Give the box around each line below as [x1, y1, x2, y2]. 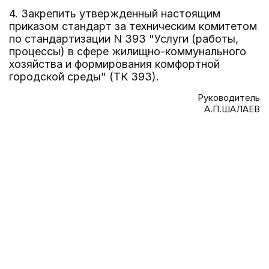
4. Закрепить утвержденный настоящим [9, 7, 220, 20]
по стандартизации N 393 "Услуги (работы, [9, 32, 238, 45]
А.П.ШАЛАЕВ [204, 103, 260, 115]
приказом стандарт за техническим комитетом [9, 20, 257, 32]
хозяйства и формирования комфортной [9, 58, 220, 70]
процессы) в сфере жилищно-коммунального [9, 45, 246, 58]
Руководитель [198, 92, 260, 103]
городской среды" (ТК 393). [9, 70, 159, 83]
